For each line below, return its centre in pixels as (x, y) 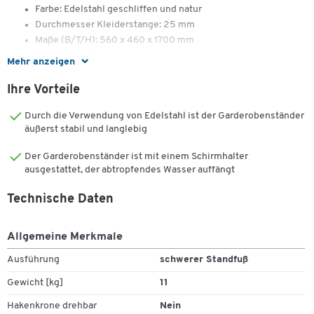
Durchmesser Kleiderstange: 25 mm (115, 25)
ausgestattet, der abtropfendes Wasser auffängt (130, 170)
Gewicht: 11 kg (65, 56)
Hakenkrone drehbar (52, 306)
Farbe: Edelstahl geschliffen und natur (118, 10)
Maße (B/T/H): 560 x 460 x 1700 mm (115, 41)
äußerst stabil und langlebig (86, 130)
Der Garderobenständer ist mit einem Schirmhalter (136, 157)
